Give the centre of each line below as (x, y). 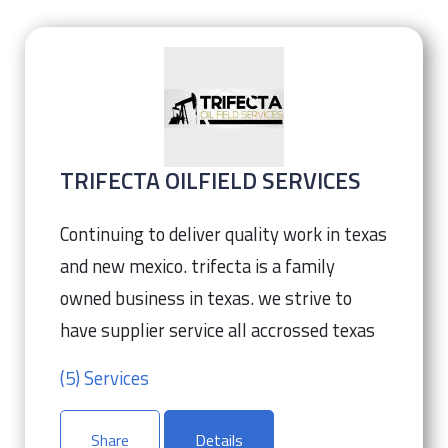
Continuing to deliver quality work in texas (223, 234)
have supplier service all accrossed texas (217, 330)
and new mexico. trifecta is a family (197, 266)
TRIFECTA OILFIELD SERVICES (210, 180)
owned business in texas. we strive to (206, 298)
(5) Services (104, 378)
